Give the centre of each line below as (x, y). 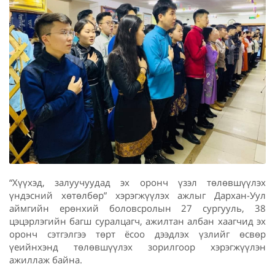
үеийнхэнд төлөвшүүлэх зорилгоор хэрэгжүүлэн (137, 246)
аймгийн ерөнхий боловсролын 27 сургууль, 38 (137, 208)
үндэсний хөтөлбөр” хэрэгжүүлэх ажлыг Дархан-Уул (137, 195)
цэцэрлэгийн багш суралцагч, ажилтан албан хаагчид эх (137, 221)
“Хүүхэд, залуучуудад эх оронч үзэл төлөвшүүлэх (137, 182)
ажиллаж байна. (46, 259)
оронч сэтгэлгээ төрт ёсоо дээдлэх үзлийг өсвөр (137, 234)
